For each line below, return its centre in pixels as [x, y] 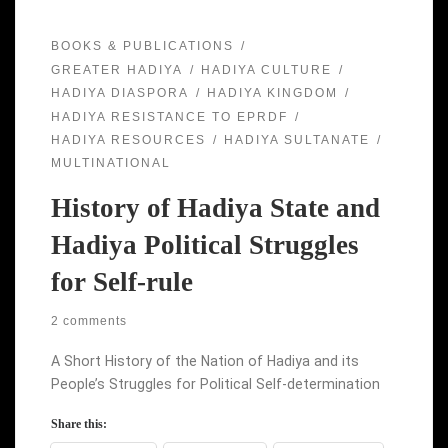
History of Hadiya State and [215, 208]
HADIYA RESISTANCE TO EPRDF [169, 116]
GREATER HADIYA [116, 69]
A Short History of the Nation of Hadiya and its [204, 361]
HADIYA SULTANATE [296, 139]
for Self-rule [121, 282]
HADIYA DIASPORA [119, 93]
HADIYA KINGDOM [272, 93]
